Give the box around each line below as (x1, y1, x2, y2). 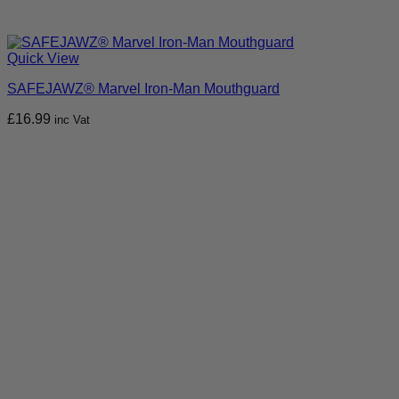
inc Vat (54, 113, 90, 127)
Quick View (7, 51, 79, 67)
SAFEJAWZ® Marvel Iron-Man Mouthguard (7, 81, 280, 97)
